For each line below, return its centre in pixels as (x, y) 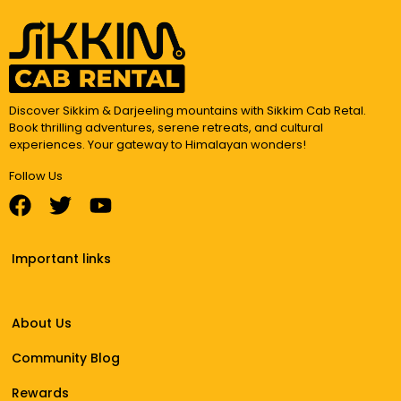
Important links (62, 259)
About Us (42, 324)
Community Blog (66, 358)
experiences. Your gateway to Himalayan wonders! (158, 144)
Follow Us (36, 175)
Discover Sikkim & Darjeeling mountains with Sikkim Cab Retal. (188, 110)
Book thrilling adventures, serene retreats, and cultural (166, 127)
